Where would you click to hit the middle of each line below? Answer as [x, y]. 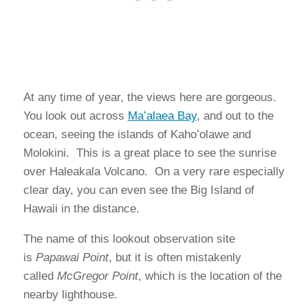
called [40, 276]
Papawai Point [72, 257]
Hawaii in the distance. [81, 209]
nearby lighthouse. [70, 295]
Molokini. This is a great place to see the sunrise [150, 153]
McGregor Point [97, 276]
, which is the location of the [210, 276]
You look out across [75, 116]
